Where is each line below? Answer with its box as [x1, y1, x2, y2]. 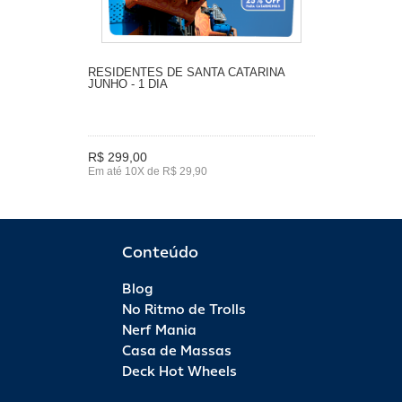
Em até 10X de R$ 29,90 [87, 165, 207, 179]
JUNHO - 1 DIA [87, 76, 168, 91]
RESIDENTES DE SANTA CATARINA [87, 65, 284, 79]
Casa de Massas [122, 342, 232, 360]
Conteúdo [122, 241, 198, 262]
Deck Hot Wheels [122, 363, 237, 380]
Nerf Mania [122, 321, 197, 339]
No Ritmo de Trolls [122, 301, 246, 319]
